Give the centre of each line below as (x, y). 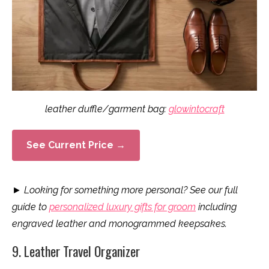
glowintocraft (196, 109)
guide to (31, 207)
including (216, 207)
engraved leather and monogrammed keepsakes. (119, 224)
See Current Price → (76, 145)
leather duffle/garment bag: (107, 109)
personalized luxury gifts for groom (122, 207)
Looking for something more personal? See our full (131, 190)
